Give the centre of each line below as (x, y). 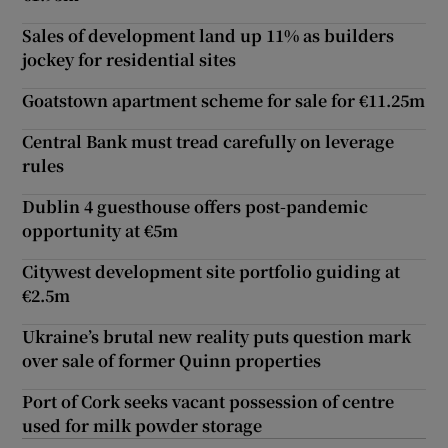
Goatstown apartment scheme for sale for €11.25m (224, 100)
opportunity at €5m (100, 230)
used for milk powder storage (142, 425)
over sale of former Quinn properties (172, 360)
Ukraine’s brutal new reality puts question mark (217, 336)
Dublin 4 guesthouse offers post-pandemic (195, 206)
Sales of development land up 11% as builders (208, 35)
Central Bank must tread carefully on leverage (208, 141)
